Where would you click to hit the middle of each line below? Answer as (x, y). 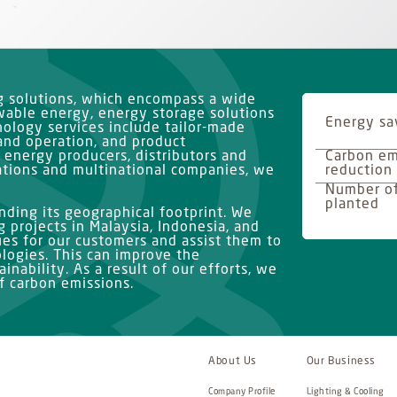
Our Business (341, 362)
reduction (358, 171)
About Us (233, 362)
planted (352, 205)
